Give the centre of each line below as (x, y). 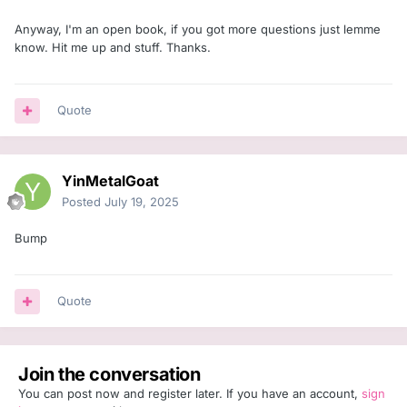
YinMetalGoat (110, 181)
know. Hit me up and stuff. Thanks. (113, 48)
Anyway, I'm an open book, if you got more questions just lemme (198, 30)
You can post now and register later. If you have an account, (190, 394)
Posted (83, 202)
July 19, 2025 (142, 202)
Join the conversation (109, 375)
